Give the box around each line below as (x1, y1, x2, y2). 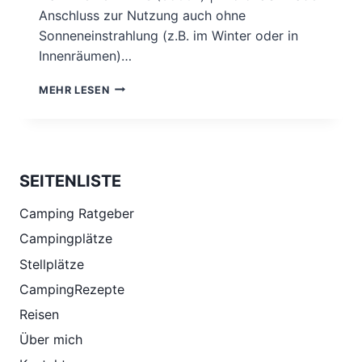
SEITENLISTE (19, 170, 121, 191)
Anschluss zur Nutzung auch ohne (39, 6, 246, 23)
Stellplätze (19, 255, 84, 272)
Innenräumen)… (39, 47, 132, 64)
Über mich (19, 331, 82, 348)
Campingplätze (19, 230, 112, 247)
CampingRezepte (19, 281, 124, 298)
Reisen (19, 306, 59, 323)
